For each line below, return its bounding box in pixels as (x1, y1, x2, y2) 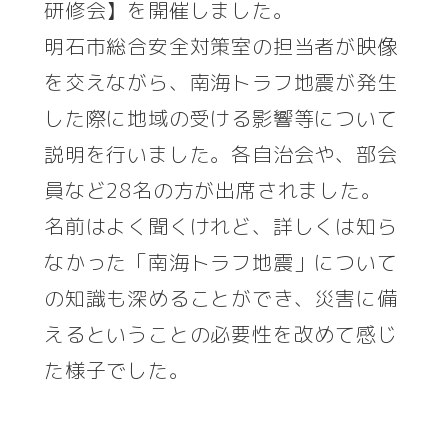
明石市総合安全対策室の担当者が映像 (44, 31, 398, 60)
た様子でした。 (44, 355, 190, 384)
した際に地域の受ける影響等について (44, 103, 398, 132)
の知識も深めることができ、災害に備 (44, 283, 398, 312)
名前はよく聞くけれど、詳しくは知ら (44, 211, 398, 240)
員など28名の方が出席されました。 (44, 175, 382, 204)
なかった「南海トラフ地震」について (44, 247, 398, 276)
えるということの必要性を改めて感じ (44, 319, 398, 348)
